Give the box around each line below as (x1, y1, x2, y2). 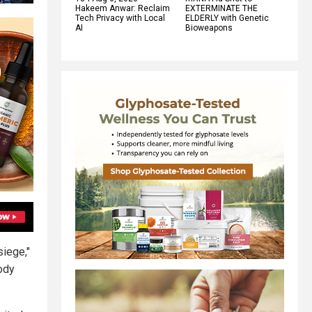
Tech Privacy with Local (75, 13, 165, 23)
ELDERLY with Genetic (185, 13, 269, 23)
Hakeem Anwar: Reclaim (75, 3, 170, 13)
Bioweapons (185, 22, 233, 33)
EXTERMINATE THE (185, 3, 258, 13)
